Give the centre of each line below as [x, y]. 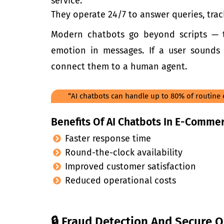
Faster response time [108, 139]
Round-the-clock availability [124, 153]
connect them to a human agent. [119, 67]
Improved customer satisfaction [130, 167]
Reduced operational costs [120, 181]
